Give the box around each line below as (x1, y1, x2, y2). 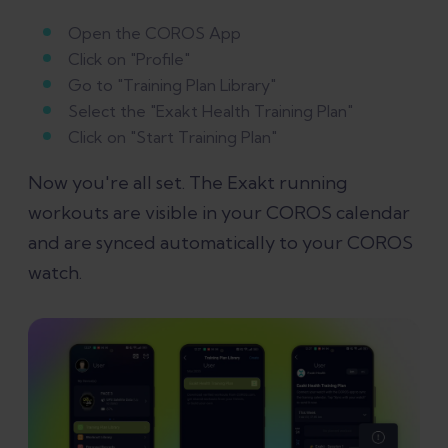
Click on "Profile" (68, 48, 190, 69)
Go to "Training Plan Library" (68, 74, 276, 95)
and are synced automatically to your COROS (28, 230, 413, 254)
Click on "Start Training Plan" (68, 126, 277, 147)
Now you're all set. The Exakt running (28, 170, 347, 194)
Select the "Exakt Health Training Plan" (68, 100, 353, 121)
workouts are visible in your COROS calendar (28, 200, 410, 224)
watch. (28, 260, 82, 284)
